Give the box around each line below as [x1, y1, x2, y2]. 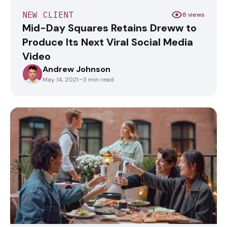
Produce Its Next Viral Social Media [22, 35, 193, 49]
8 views [182, 10, 205, 19]
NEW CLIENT [22, 10, 74, 20]
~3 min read [80, 75, 114, 84]
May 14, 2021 [43, 75, 79, 84]
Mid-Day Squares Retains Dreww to [22, 21, 197, 35]
